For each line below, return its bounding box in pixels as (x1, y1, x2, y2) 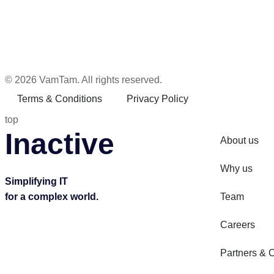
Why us (220, 163, 253, 174)
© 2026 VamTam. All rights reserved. (5, 75, 162, 85)
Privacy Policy (127, 94, 188, 104)
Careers (220, 220, 255, 230)
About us (220, 135, 259, 146)
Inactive (5, 128, 114, 160)
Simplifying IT (5, 176, 68, 187)
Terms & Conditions (17, 94, 102, 104)
